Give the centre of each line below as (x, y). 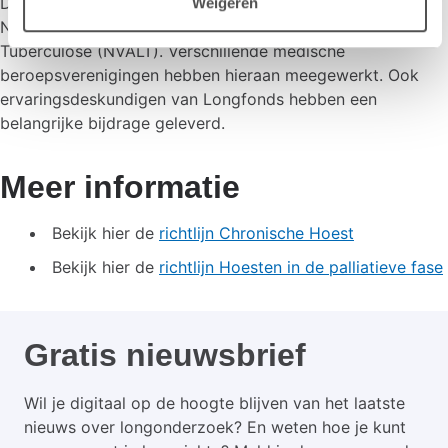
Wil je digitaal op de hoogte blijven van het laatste (214, 403)
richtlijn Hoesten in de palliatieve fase (301, 267)
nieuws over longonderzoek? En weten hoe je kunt (215, 427)
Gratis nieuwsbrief (165, 355)
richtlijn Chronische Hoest (256, 233)
